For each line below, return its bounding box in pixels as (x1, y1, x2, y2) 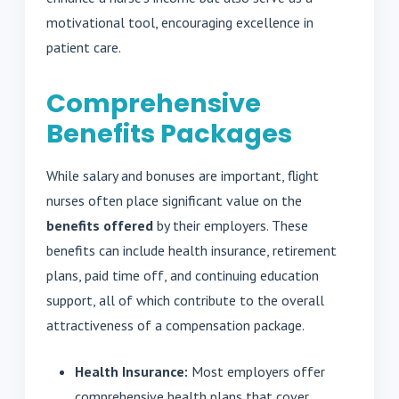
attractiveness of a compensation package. (46, 316, 305, 335)
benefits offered (46, 216, 153, 235)
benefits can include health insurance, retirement (46, 241, 337, 260)
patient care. (46, 38, 121, 57)
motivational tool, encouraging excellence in (46, 13, 313, 32)
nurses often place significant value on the (46, 191, 302, 210)
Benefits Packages (46, 116, 292, 152)
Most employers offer (188, 362, 325, 381)
